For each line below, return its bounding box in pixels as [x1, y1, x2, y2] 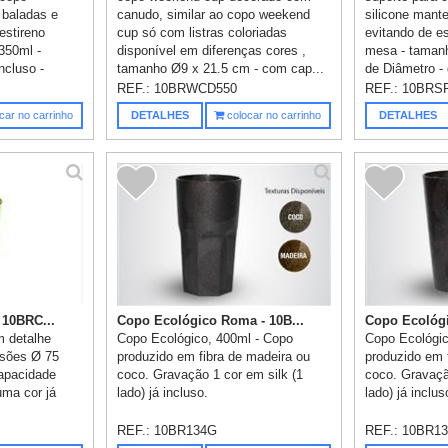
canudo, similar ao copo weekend [117, 7, 311, 23]
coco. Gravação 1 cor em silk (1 [117, 367, 304, 383]
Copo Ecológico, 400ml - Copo [117, 331, 294, 347]
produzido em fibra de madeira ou [117, 349, 311, 365]
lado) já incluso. [117, 385, 209, 401]
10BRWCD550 [154, 81, 238, 97]
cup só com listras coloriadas [117, 25, 288, 41]
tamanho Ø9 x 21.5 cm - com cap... [117, 61, 325, 77]
